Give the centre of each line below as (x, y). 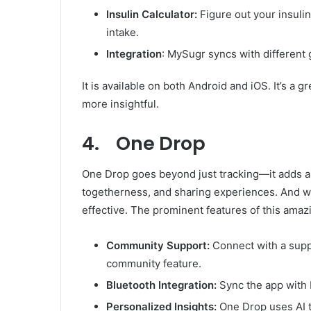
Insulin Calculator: (153, 14)
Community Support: (158, 245)
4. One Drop (144, 143)
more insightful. (120, 103)
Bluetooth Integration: (161, 285)
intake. (123, 32)
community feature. (154, 263)
